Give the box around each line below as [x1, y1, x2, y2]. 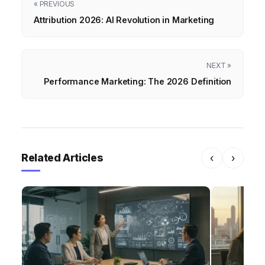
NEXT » [206, 60, 231, 70]
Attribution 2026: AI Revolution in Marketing [34, 14, 215, 25]
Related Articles [21, 151, 104, 164]
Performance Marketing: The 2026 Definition [44, 76, 231, 86]
